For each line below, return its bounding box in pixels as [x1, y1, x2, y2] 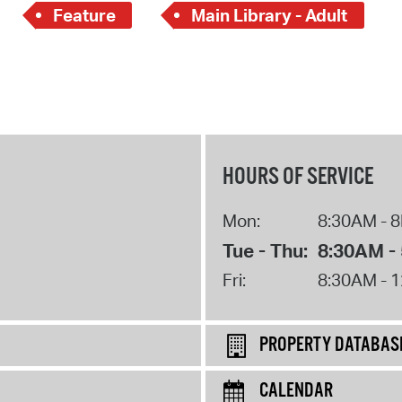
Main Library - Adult [190, 4, 347, 27]
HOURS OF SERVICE [222, 162, 373, 192]
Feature [52, 4, 116, 27]
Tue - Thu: [222, 238, 308, 262]
